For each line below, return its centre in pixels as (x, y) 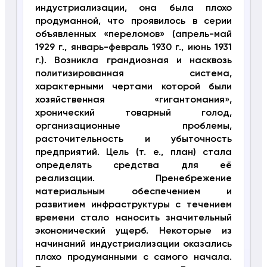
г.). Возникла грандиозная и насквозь (133, 60)
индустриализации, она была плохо (133, 8)
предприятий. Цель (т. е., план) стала (133, 152)
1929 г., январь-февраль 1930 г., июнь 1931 (133, 47)
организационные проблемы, (133, 126)
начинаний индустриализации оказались (133, 244)
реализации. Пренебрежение (133, 178)
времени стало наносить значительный (133, 218)
